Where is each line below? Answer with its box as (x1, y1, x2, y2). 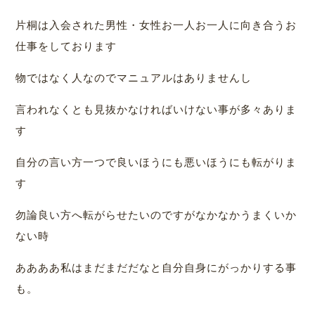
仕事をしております (15, 40, 117, 53)
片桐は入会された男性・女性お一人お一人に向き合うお (15, 19, 297, 32)
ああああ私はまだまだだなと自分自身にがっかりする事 (15, 262, 297, 274)
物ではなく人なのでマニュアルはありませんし (15, 72, 252, 84)
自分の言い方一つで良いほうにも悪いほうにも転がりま (15, 156, 297, 169)
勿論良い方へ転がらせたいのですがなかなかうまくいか (15, 209, 297, 221)
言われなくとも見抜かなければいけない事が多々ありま (15, 103, 297, 116)
